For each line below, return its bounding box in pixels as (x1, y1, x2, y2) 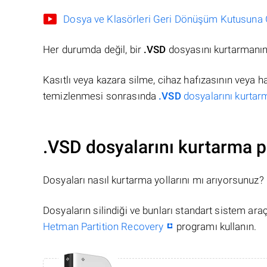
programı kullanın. (173, 221, 257, 233)
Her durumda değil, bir (43, 44, 144, 56)
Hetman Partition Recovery (43, 221, 164, 233)
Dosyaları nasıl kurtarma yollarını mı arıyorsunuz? (43, 174, 264, 187)
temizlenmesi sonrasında (43, 90, 159, 103)
